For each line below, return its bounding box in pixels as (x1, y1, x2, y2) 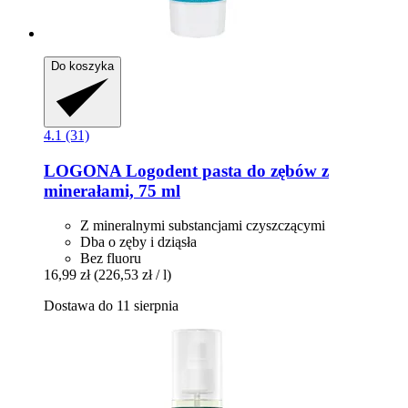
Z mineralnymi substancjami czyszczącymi (80, 218, 325, 234)
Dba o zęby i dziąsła (80, 234, 197, 250)
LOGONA (44, 160, 121, 180)
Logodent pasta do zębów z (121, 160, 329, 180)
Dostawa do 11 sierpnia (44, 298, 178, 314)
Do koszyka (51, 59, 114, 74)
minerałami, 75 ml (44, 180, 180, 200)
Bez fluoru (80, 250, 141, 267)
